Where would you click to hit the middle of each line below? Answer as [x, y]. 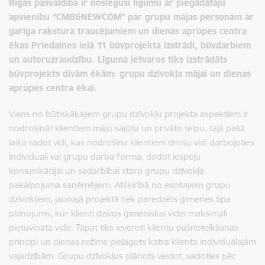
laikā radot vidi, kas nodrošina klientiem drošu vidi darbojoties [132, 142]
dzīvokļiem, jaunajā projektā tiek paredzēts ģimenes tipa [120, 199]
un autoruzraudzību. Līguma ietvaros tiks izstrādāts [118, 59]
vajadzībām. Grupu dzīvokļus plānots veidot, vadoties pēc [122, 256]
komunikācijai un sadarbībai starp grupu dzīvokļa [106, 170]
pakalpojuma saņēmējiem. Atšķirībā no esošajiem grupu [120, 185]
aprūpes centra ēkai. [53, 88]
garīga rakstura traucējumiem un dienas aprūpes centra [128, 31]
